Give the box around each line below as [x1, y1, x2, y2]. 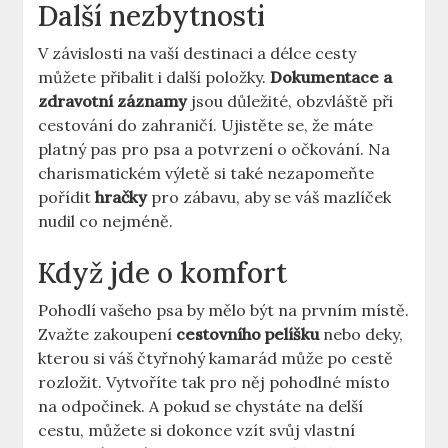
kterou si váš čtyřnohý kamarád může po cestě [38, 348, 394, 369]
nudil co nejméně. [38, 211, 174, 232]
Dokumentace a [270, 67, 393, 88]
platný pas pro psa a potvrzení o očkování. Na [38, 139, 391, 160]
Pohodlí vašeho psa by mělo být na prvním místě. [38, 300, 410, 321]
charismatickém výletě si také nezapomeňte [38, 163, 375, 184]
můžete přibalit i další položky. [38, 67, 271, 88]
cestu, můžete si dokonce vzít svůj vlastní [38, 420, 356, 441]
